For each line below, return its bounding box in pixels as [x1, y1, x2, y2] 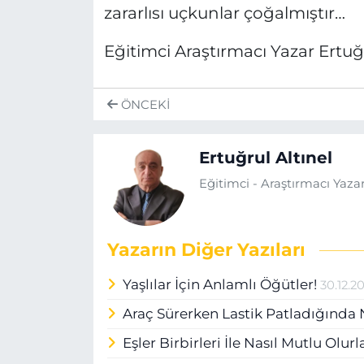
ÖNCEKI [117, 97, 170, 112]
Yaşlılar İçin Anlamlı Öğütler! [123, 276, 321, 292]
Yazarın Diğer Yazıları [106, 239, 305, 261]
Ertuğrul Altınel [198, 148, 332, 167]
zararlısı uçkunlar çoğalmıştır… [103, 3, 345, 24]
